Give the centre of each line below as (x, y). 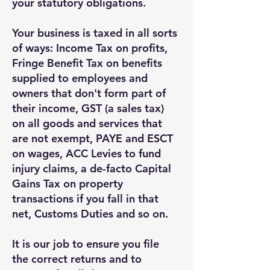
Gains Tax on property (67, 184)
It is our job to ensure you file (86, 244)
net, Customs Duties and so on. (92, 214)
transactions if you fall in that (85, 199)
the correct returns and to (77, 259)
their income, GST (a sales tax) (88, 108)
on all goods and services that (87, 123)
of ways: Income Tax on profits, (90, 48)
